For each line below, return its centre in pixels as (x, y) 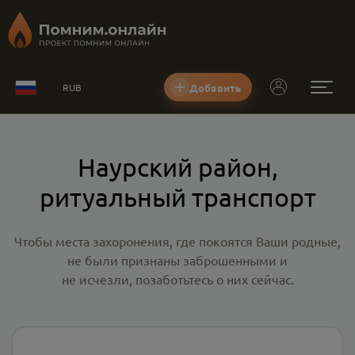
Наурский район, (177, 167)
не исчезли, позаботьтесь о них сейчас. (177, 279)
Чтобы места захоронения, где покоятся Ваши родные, (177, 241)
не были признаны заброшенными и (177, 260)
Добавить (216, 87)
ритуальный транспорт (177, 197)
